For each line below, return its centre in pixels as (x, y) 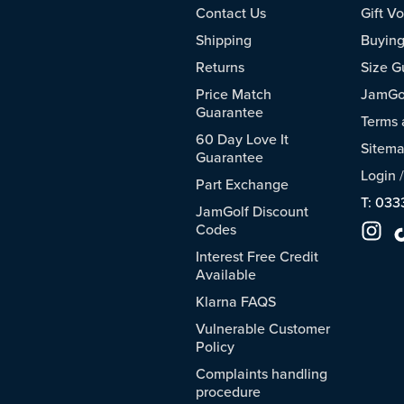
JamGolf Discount (252, 211)
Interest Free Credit (257, 257)
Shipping (224, 40)
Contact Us (231, 13)
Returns (220, 67)
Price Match (234, 94)
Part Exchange (242, 184)
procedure (228, 392)
